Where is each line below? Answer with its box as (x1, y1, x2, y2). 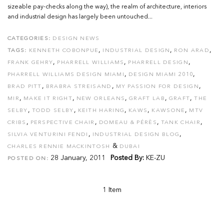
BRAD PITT (7, 84, 42, 89)
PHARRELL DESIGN (128, 60, 188, 65)
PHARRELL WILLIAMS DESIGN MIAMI (7, 72, 124, 77)
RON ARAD (174, 48, 209, 53)
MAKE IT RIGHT (23, 96, 72, 101)
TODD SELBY (31, 108, 74, 113)
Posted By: (110, 154, 144, 161)
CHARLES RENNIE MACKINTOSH (7, 144, 110, 149)
